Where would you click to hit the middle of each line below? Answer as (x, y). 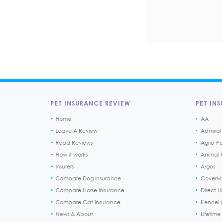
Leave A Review (77, 131)
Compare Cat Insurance (88, 202)
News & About (74, 214)
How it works (72, 154)
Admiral (211, 131)
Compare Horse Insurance (90, 190)
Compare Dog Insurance (88, 178)
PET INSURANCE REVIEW (90, 103)
